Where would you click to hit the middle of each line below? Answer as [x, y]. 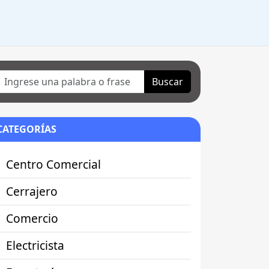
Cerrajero [32, 192]
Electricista [35, 246]
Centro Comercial [53, 165]
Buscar [168, 82]
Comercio [32, 219]
